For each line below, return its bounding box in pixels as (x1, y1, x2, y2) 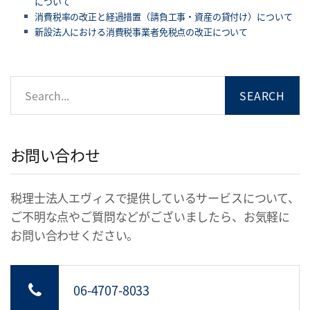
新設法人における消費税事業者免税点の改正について (35, 25, 248, 39)
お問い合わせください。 (10, 226, 139, 244)
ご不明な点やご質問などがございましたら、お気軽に (10, 208, 291, 226)
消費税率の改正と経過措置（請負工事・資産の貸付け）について (35, 10, 293, 24)
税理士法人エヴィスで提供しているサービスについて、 (10, 189, 300, 207)
